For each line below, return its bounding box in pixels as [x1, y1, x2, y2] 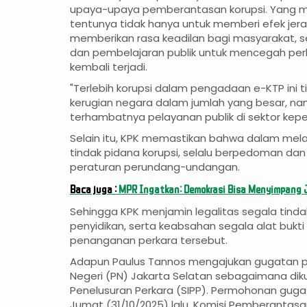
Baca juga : [70, 183, 119, 195]
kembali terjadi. [70, 60, 147, 75]
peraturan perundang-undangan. [70, 160, 240, 175]
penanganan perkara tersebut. [70, 233, 228, 248]
